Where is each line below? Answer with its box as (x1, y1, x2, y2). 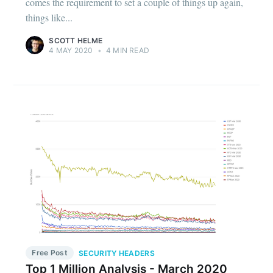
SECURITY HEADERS (79, 248, 155, 258)
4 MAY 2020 (49, 45, 93, 55)
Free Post (32, 247, 68, 257)
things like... (26, 10, 73, 24)
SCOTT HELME (49, 35, 103, 45)
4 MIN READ (104, 45, 149, 55)
